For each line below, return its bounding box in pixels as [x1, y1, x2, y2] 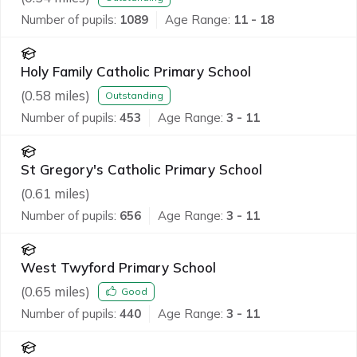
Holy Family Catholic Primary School [21, 63, 251, 80]
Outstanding [105, 88, 163, 101]
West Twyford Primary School [21, 259, 216, 276]
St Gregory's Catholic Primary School [21, 161, 262, 178]
